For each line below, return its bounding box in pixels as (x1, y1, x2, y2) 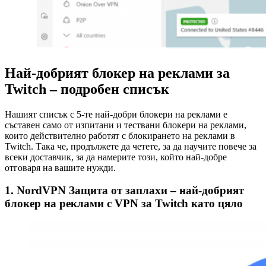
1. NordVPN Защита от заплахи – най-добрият (5, 184, 244, 197)
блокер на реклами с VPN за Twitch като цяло (5, 197, 243, 210)
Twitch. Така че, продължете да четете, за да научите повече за (5, 141, 256, 151)
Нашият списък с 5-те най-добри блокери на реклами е (5, 109, 227, 119)
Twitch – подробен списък (5, 81, 169, 97)
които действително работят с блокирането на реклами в (5, 130, 235, 141)
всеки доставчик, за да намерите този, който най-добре (5, 151, 227, 162)
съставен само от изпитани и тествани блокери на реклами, (5, 119, 246, 130)
